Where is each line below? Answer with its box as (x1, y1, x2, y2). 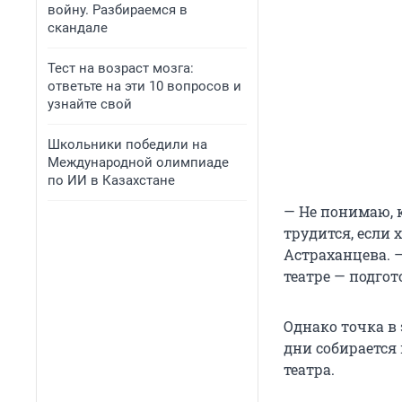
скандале (48, 20, 108, 36)
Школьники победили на (48, 136, 207, 153)
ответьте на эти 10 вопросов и (48, 78, 241, 94)
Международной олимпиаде (48, 154, 229, 170)
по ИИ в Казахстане (48, 172, 175, 188)
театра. (284, 360, 335, 380)
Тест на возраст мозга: (48, 60, 194, 76)
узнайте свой (48, 96, 132, 112)
